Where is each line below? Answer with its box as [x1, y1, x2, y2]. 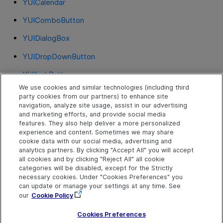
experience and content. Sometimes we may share [18, 128, 174, 136]
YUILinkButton [22, 69, 72, 79]
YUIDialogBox [22, 33, 70, 43]
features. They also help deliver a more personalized [18, 119, 180, 127]
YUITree [22, 196, 51, 206]
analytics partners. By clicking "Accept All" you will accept [18, 146, 194, 154]
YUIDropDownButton [22, 51, 95, 61]
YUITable [22, 160, 54, 170]
